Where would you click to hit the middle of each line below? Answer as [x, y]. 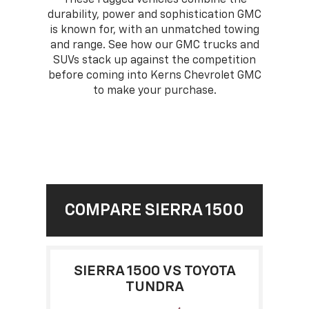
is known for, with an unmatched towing [154, 30]
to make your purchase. [154, 91]
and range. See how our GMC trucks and [154, 45]
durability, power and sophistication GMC [154, 15]
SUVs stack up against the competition [154, 60]
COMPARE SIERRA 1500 [154, 210]
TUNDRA [154, 287]
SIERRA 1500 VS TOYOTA [154, 271]
